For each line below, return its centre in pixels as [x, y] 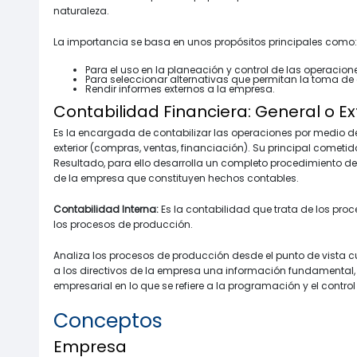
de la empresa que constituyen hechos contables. [176, 178]
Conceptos [108, 320]
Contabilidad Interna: [107, 209]
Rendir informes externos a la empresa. [180, 88]
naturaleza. [81, 10]
